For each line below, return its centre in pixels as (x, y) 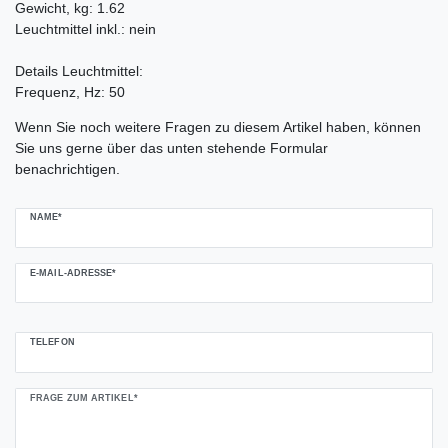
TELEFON (52, 342)
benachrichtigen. (67, 168)
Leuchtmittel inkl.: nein (85, 28)
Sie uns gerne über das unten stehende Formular (171, 147)
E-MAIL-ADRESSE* (73, 272)
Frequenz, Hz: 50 (70, 91)
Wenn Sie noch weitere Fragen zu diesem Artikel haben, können (218, 126)
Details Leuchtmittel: (79, 70)
